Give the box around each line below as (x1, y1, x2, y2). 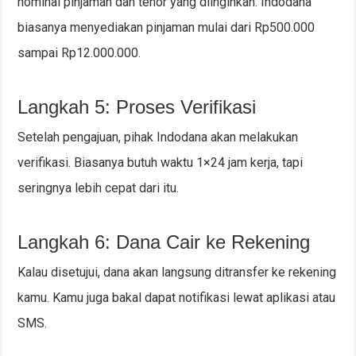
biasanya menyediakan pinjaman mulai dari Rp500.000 (17, 20, 315, 36)
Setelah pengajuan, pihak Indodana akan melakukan (17, 130, 299, 145)
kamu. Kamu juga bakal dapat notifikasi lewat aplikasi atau (17, 290, 336, 306)
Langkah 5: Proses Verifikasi (17, 96, 257, 118)
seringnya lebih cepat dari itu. (17, 180, 180, 196)
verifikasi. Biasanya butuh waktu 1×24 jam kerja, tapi (17, 155, 304, 171)
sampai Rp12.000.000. (17, 45, 141, 61)
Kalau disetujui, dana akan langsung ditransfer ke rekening (17, 265, 337, 281)
